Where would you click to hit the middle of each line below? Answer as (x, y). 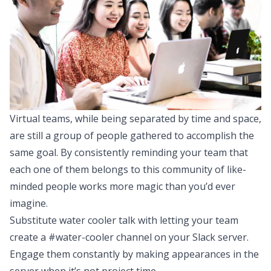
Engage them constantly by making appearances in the (134, 254)
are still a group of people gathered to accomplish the (132, 135)
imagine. (29, 203)
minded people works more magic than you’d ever (122, 186)
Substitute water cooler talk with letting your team (124, 220)
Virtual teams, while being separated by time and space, (135, 118)
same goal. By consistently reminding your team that (129, 152)
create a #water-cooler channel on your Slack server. (129, 237)
